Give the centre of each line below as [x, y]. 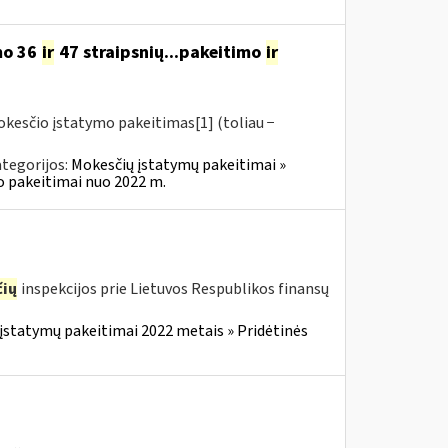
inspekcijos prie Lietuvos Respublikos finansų [173, 289]
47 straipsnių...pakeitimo [159, 52]
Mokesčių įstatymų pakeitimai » [178, 165]
